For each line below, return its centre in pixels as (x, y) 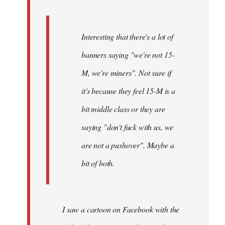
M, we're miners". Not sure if (126, 73)
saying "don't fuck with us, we (128, 127)
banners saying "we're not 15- (128, 55)
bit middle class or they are (123, 109)
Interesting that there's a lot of (127, 37)
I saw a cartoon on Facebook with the (121, 209)
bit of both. (98, 163)
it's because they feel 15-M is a (128, 91)
